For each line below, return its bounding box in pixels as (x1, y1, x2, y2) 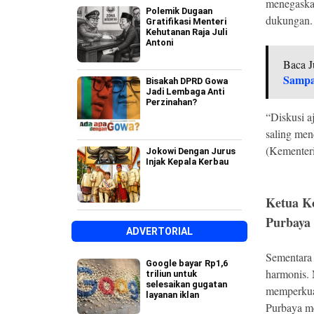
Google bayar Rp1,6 (146, 258, 228, 268)
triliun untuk (146, 268, 197, 279)
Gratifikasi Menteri (146, 16, 226, 27)
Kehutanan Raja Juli (146, 27, 227, 37)
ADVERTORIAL (125, 226, 193, 237)
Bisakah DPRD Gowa (146, 76, 228, 86)
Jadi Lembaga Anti (146, 86, 224, 97)
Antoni (146, 37, 173, 48)
